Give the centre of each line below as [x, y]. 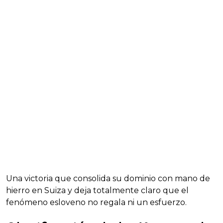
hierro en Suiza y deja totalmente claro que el [97, 191]
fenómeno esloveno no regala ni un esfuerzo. [96, 203]
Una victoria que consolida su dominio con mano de [108, 179]
